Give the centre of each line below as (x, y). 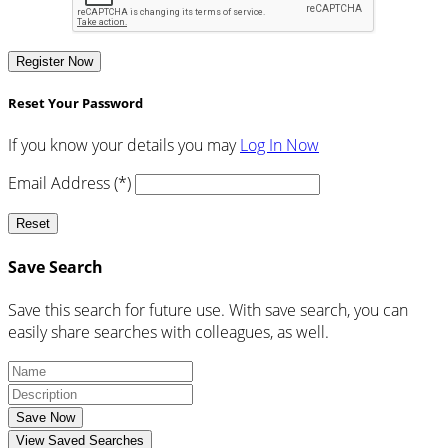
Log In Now (279, 145)
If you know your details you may (124, 145)
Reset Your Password (75, 103)
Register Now (54, 62)
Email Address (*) (69, 183)
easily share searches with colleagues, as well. (168, 331)
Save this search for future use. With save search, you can (208, 309)
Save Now (45, 417)
